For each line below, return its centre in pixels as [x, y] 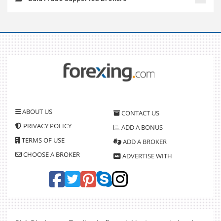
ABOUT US [37, 111]
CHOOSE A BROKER [51, 154]
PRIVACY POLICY [47, 126]
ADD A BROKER [144, 142]
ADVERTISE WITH [147, 156]
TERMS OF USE [42, 140]
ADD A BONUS [141, 128]
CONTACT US [140, 113]
